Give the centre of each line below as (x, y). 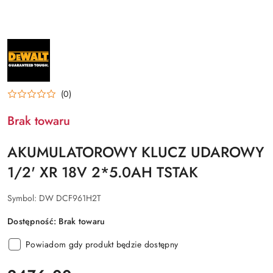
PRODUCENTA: (35, 51)
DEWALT (23, 60)
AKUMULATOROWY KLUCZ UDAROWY (136, 152)
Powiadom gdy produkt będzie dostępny (102, 244)
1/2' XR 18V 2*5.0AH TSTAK (103, 172)
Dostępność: (33, 221)
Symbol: (23, 198)
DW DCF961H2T (70, 198)
